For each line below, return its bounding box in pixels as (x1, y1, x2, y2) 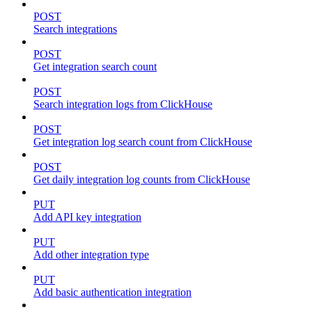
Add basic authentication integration (33, 286, 192, 299)
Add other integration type (33, 249, 149, 261)
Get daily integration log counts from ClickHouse (33, 173, 250, 186)
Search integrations (33, 23, 117, 36)
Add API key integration (33, 211, 141, 224)
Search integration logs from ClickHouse (33, 98, 212, 111)
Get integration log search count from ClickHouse (33, 136, 252, 148)
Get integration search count (33, 61, 157, 73)
